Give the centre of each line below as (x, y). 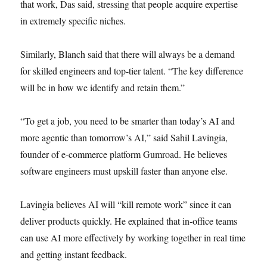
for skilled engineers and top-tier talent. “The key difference (132, 71)
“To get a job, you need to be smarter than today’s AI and (128, 121)
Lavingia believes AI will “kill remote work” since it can (126, 204)
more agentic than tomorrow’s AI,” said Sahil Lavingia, (124, 137)
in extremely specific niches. (73, 21)
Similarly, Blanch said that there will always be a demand (128, 54)
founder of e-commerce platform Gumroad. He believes (124, 154)
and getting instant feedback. (74, 254)
